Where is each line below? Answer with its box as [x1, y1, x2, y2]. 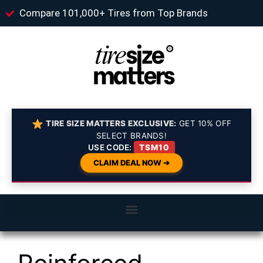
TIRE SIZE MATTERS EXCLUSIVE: [46, 119, 177, 128]
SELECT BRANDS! [96, 130, 167, 140]
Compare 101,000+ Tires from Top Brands [19, 7, 208, 19]
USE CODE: [88, 142, 134, 152]
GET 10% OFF [176, 119, 232, 128]
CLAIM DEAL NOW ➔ [93, 157, 170, 167]
